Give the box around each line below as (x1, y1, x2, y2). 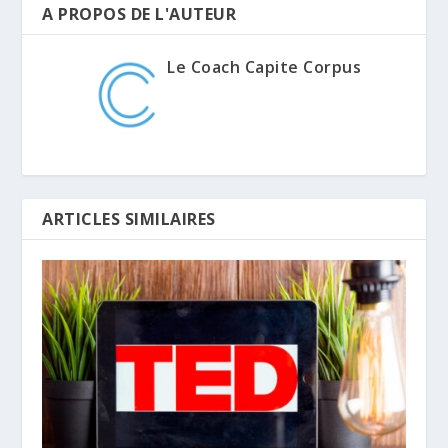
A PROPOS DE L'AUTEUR (42, 3, 237, 26)
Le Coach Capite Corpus (167, 56, 361, 79)
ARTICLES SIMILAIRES (42, 208, 216, 231)
